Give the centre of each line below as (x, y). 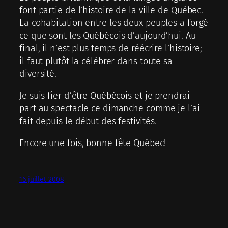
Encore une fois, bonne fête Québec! (93, 143)
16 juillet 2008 (42, 179)
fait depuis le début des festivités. (88, 121)
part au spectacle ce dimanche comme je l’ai (110, 109)
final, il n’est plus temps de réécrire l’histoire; (111, 49)
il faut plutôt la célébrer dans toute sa (96, 61)
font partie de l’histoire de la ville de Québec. (111, 10)
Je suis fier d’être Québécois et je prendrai (105, 96)
